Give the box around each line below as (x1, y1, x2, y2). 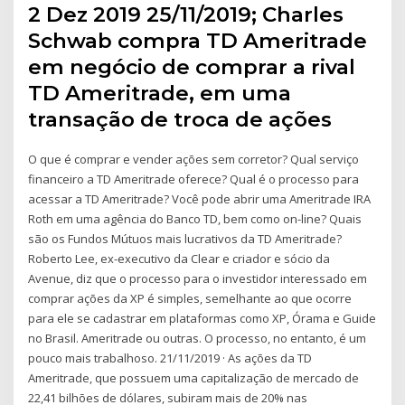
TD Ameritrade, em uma (28, 80, 292, 106)
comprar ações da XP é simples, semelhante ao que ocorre (28, 289, 353, 306)
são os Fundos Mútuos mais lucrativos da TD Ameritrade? (28, 230, 343, 247)
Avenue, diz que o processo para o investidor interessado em (28, 269, 368, 287)
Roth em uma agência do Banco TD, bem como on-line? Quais (28, 210, 363, 227)
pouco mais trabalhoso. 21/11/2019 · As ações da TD (28, 349, 313, 366)
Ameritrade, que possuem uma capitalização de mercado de (28, 369, 360, 386)
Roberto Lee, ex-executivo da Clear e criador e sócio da (28, 250, 331, 267)
